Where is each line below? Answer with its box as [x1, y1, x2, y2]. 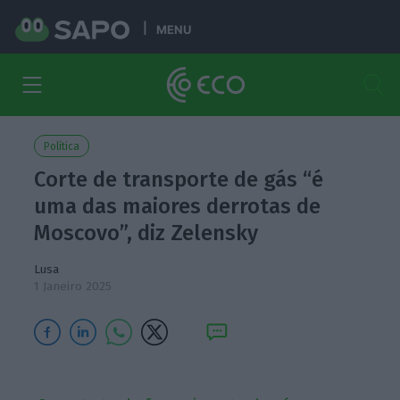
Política [44, 140, 80, 153]
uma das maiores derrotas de [34, 194, 321, 219]
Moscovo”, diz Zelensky [34, 221, 259, 246]
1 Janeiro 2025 [34, 279, 112, 294]
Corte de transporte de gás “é [34, 167, 324, 192]
